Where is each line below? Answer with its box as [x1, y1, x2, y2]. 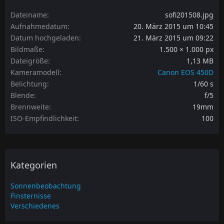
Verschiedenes [10, 200, 59, 210]
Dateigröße [10, 55, 48, 65]
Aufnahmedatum [10, 21, 67, 31]
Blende [10, 90, 34, 100]
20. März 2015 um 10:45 [133, 21, 213, 31]
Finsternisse [10, 190, 51, 200]
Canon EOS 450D [157, 67, 213, 77]
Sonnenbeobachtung [10, 180, 81, 190]
